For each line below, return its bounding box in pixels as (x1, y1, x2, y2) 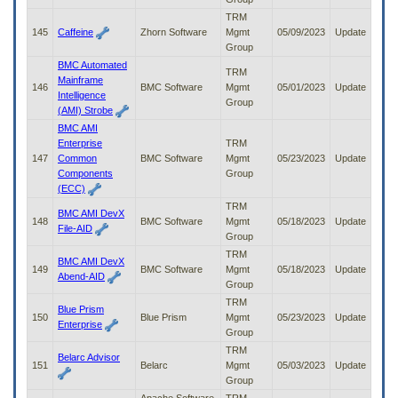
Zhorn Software (140, 27, 207, 38)
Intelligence (58, 90, 106, 101)
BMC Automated (58, 60, 127, 71)
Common (58, 153, 97, 164)
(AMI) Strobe (58, 105, 113, 116)
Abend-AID (58, 271, 105, 283)
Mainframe (58, 75, 103, 86)
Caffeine (58, 27, 93, 38)
